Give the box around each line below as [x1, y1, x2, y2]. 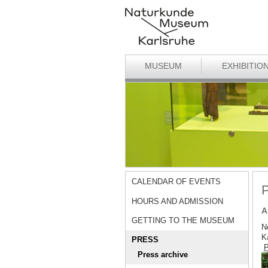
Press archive [138, 250, 188, 260]
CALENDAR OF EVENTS [132, 177, 221, 187]
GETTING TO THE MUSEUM [132, 216, 235, 226]
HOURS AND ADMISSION [132, 196, 224, 206]
